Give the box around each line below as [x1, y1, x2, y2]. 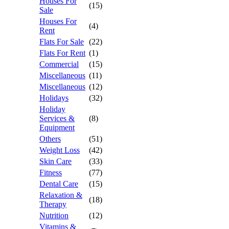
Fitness [39, 168, 62, 177]
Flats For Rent [39, 49, 85, 57]
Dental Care [39, 179, 78, 188]
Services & [39, 114, 75, 123]
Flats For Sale [39, 37, 84, 46]
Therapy [39, 200, 66, 209]
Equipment [39, 123, 75, 132]
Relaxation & [39, 191, 82, 199]
